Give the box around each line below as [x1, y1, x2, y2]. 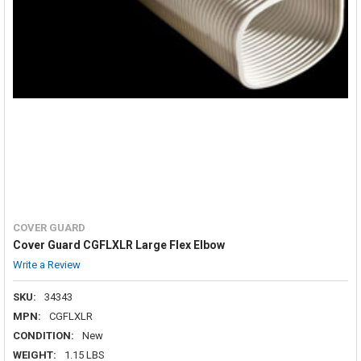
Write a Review [12, 259, 81, 271]
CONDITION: [12, 329, 74, 342]
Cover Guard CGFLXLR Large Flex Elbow [12, 238, 225, 251]
